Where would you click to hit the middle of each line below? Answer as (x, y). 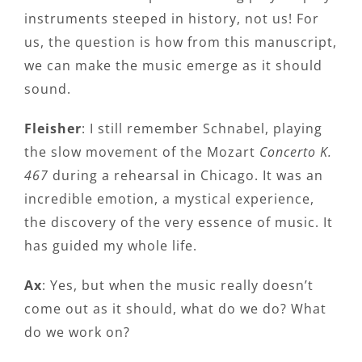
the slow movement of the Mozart (142, 152)
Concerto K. (296, 152)
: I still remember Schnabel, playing (202, 129)
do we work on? (77, 333)
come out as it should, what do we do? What (175, 309)
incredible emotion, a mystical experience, (169, 199)
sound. (48, 89)
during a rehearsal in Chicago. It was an (186, 176)
